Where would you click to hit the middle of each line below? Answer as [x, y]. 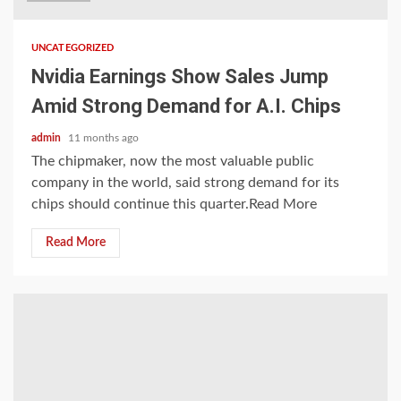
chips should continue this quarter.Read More [174, 204]
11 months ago [103, 138]
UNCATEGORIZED [73, 48]
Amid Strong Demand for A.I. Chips [186, 106]
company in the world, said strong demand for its [185, 183]
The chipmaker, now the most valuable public [173, 161]
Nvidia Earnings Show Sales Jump [180, 77]
